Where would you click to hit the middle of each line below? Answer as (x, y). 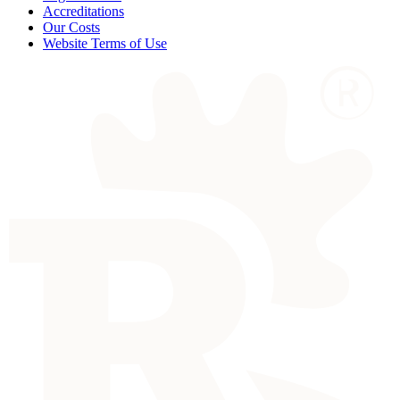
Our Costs (71, 27)
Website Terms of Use (105, 43)
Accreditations (83, 11)
